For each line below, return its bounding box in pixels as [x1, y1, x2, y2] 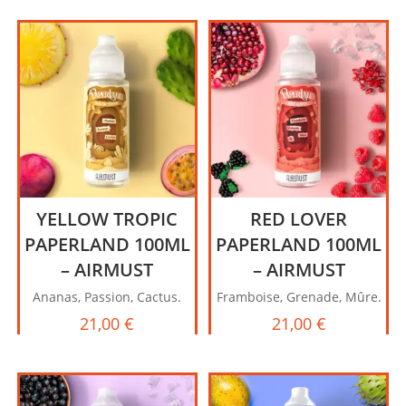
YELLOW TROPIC [36, 206, 179, 231]
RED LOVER [250, 206, 348, 231]
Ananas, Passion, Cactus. [33, 287, 182, 305]
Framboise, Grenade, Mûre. [216, 287, 382, 305]
